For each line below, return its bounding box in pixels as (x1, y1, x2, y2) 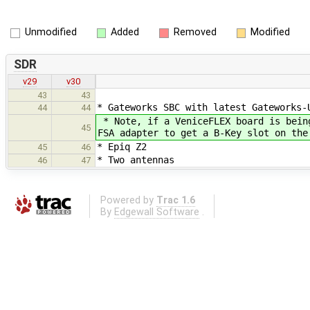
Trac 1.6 (156, 194, 195, 206)
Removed (173, 26, 217, 38)
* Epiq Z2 (97, 141, 147, 153)
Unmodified (24, 26, 77, 38)
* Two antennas (97, 154, 174, 166)
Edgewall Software (113, 206, 199, 218)
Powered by (100, 194, 156, 206)
